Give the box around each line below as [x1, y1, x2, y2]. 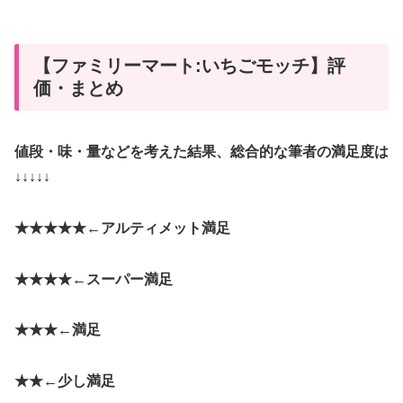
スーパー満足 [86, 271, 173, 287]
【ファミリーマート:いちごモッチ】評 [33, 55, 345, 76]
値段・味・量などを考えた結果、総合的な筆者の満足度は [14, 143, 389, 159]
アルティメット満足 [101, 219, 230, 236]
